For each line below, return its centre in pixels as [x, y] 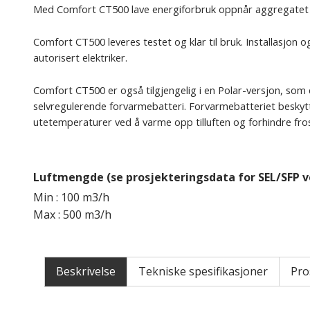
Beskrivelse [86, 272]
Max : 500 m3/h [72, 215]
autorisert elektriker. [80, 58]
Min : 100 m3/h [71, 198]
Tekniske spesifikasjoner [203, 272]
